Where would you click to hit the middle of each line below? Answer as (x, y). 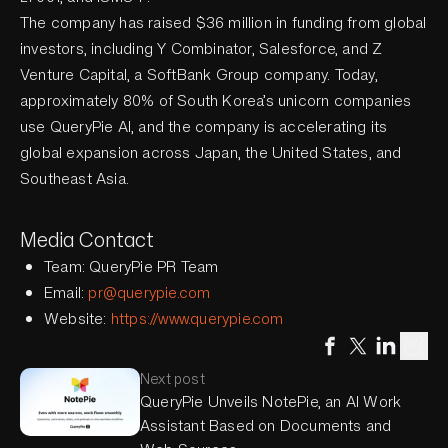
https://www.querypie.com (197, 319)
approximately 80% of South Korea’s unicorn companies (216, 101)
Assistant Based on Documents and (266, 426)
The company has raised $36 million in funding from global (223, 23)
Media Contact (87, 239)
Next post (172, 379)
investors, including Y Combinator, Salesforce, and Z (201, 49)
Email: (66, 293)
